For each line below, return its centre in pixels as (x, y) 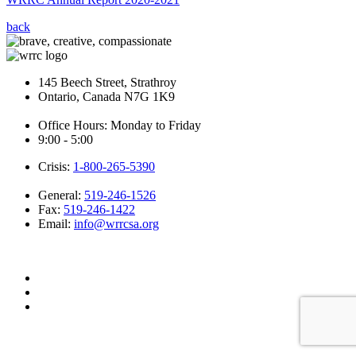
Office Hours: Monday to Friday (120, 125)
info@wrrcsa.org (116, 223)
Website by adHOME (48, 252)
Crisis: (56, 166)
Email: (56, 223)
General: (61, 195)
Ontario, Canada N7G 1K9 (106, 96)
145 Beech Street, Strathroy (107, 82)
